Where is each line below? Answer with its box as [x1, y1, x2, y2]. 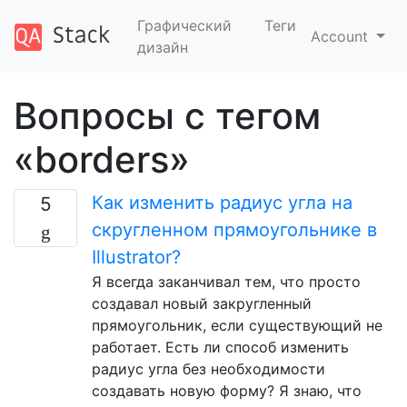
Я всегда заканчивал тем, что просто [92, 273, 361, 291]
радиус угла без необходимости [92, 360, 325, 378]
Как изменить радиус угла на [92, 192, 352, 213]
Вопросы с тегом [14, 94, 321, 138]
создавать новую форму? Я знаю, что [92, 382, 362, 400]
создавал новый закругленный [92, 294, 312, 313]
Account [311, 27, 373, 45]
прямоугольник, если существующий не [92, 316, 382, 334]
